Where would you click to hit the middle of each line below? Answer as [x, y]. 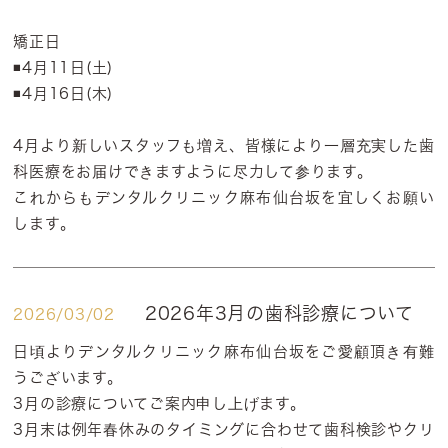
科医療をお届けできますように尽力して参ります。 [193, 171]
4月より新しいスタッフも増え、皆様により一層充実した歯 [224, 145]
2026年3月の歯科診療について [279, 313]
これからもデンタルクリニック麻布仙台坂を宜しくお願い [224, 197]
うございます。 [68, 377]
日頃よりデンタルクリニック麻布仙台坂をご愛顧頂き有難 [224, 351]
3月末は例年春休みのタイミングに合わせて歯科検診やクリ [224, 429]
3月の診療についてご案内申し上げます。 [159, 403]
